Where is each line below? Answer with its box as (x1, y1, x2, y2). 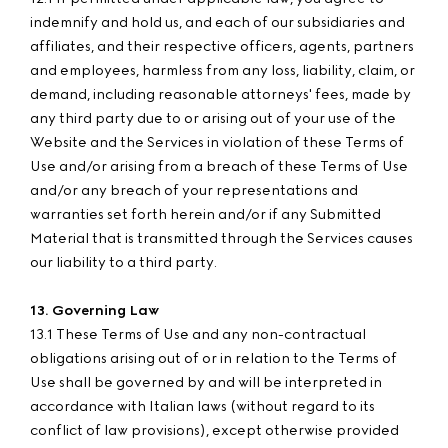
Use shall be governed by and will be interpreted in (30, 374, 382, 391)
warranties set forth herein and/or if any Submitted (30, 206, 381, 223)
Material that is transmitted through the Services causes (30, 230, 413, 247)
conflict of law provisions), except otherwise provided (30, 422, 399, 439)
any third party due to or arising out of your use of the (30, 110, 396, 127)
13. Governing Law (30, 302, 159, 319)
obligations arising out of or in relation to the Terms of (30, 350, 397, 367)
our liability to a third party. (30, 254, 217, 271)
